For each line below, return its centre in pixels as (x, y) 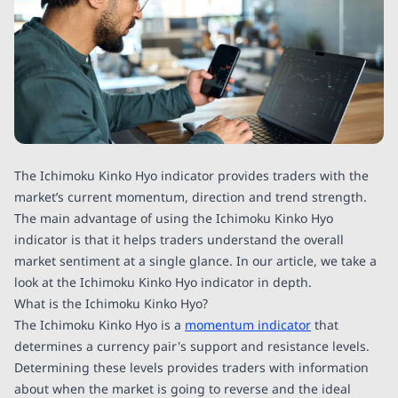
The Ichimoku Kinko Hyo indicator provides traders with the (191, 175)
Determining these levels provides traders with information (191, 367)
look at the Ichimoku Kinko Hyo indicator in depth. (163, 282)
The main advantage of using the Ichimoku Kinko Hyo (174, 218)
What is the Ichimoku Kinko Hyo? (111, 303)
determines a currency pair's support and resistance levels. (192, 346)
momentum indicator (248, 325)
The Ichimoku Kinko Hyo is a (99, 325)
